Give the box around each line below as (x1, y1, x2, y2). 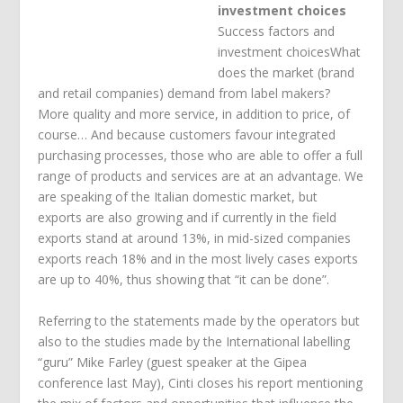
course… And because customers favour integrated (38, 126, 336, 144)
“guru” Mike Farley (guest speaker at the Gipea (38, 353, 308, 371)
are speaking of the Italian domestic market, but (38, 188, 318, 206)
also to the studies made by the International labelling (38, 332, 351, 350)
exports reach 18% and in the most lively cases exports (38, 250, 359, 268)
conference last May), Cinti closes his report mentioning (38, 373, 363, 391)
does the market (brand (218, 64, 355, 82)
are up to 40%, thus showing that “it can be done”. (38, 271, 330, 289)
